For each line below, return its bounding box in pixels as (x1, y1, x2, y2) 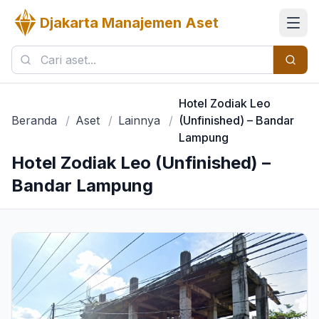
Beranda (11, 113, 57, 127)
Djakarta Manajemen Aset (40, 14, 219, 31)
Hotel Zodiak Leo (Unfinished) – (11, 152, 271, 173)
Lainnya (118, 113, 160, 127)
